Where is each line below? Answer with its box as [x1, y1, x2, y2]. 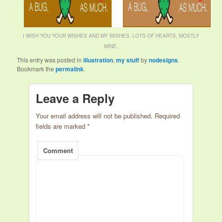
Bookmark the [17, 64, 56, 73]
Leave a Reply [36, 89, 115, 107]
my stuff [116, 55, 140, 64]
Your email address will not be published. [36, 111, 153, 120]
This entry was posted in [17, 55, 84, 64]
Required [153, 111, 180, 120]
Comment [43, 145, 73, 155]
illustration [83, 55, 113, 64]
